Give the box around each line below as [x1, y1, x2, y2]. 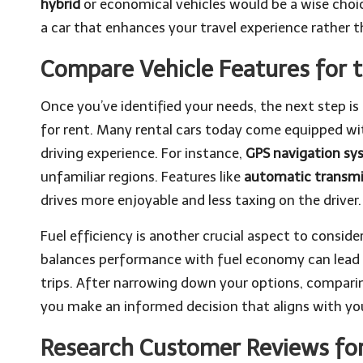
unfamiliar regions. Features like [41, 169, 244, 185]
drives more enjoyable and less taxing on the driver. [41, 192, 361, 208]
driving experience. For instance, [41, 145, 246, 161]
